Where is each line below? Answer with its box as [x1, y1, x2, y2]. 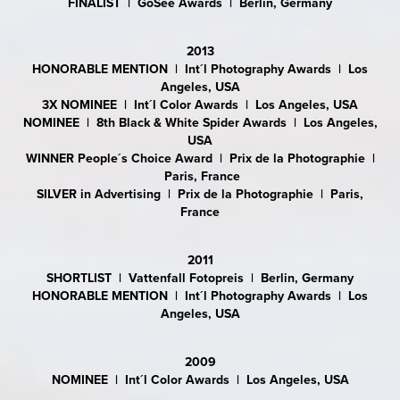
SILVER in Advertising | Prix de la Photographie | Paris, [37, 185, 363, 204]
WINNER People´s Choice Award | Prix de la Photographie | [25, 149, 375, 168]
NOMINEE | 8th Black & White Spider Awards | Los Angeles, [22, 113, 378, 132]
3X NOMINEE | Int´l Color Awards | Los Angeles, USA [42, 96, 358, 114]
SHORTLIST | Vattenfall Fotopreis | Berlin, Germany [46, 269, 354, 287]
